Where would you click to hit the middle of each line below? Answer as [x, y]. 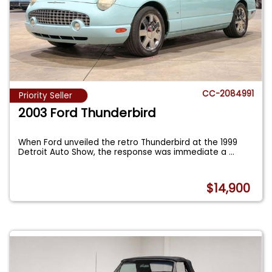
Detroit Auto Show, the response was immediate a [124, 152]
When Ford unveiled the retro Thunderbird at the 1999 [128, 142]
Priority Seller [46, 96]
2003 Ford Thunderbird [87, 113]
